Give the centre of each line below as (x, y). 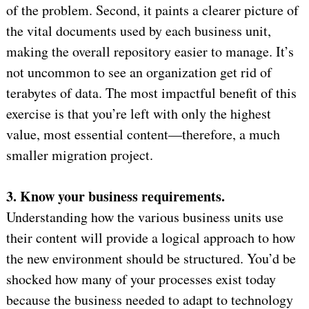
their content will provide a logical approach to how (150, 237)
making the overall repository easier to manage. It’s (150, 51)
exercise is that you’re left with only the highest (138, 113)
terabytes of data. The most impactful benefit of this (151, 92)
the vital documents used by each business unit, (138, 30)
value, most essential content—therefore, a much (143, 134)
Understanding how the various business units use (144, 217)
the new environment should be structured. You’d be (151, 258)
